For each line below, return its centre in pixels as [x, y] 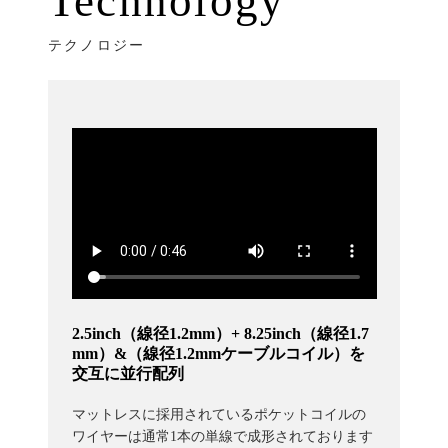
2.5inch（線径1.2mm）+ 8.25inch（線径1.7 [220, 334]
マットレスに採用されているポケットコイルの [218, 415]
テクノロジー [96, 46]
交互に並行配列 [127, 374]
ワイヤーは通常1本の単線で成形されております [222, 437]
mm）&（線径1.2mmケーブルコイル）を [218, 354]
